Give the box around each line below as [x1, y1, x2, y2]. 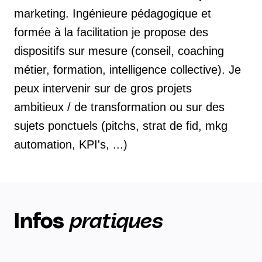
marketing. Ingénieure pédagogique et [14, 7, 211, 20]
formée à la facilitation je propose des [14, 26, 208, 39]
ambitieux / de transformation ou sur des [14, 101, 225, 114]
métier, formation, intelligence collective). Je [14, 63, 241, 77]
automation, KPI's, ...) [14, 138, 127, 151]
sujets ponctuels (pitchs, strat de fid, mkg [14, 119, 227, 133]
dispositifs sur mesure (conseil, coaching [14, 44, 224, 58]
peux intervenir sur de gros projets [14, 82, 192, 95]
